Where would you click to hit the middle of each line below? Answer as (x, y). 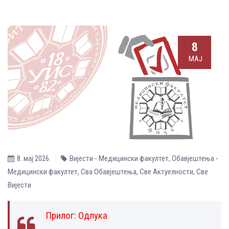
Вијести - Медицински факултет (119, 158)
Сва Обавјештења (109, 171)
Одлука (93, 215)
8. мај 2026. (34, 158)
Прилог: (62, 215)
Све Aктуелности (166, 171)
